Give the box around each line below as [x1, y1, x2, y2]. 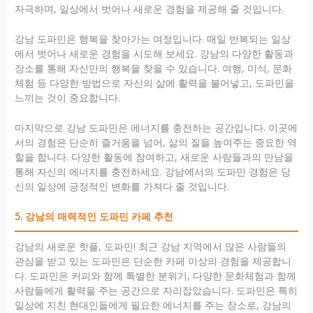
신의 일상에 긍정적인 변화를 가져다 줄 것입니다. [15, 180, 230, 194]
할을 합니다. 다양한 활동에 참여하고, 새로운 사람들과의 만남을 [15, 150, 294, 164]
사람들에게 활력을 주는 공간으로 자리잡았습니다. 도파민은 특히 [15, 284, 298, 298]
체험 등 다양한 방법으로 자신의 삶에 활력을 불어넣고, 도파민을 [15, 76, 295, 90]
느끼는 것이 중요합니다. [15, 91, 121, 105]
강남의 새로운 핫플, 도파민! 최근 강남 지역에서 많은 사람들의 [15, 240, 287, 254]
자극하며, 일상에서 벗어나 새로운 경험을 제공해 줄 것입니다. [15, 2, 284, 16]
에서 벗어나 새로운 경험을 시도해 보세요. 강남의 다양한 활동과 [15, 47, 294, 61]
